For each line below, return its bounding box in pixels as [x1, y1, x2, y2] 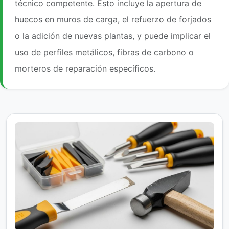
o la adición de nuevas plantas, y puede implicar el [15, 30, 211, 41]
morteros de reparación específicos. [15, 63, 155, 74]
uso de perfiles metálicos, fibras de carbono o [15, 47, 194, 57]
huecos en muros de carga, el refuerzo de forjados [15, 14, 211, 25]
